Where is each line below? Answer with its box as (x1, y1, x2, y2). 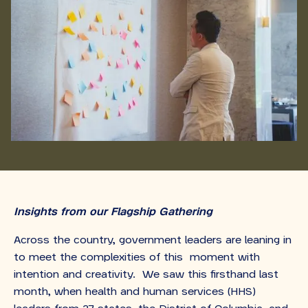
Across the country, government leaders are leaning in (14, 235, 291, 245)
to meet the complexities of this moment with (14, 252, 260, 262)
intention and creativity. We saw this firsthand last (14, 269, 278, 279)
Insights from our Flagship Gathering (14, 207, 212, 217)
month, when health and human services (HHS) (14, 287, 256, 296)
